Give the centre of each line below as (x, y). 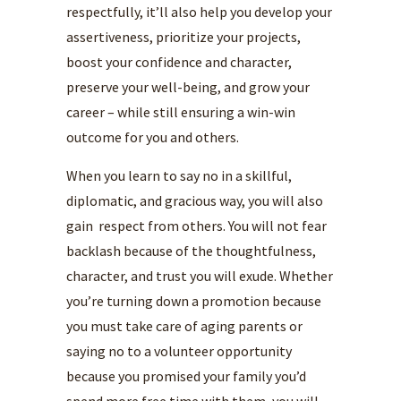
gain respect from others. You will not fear (196, 226)
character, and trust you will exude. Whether (200, 276)
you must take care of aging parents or (184, 326)
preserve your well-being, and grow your (188, 87)
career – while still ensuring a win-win (181, 112)
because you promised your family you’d (186, 376)
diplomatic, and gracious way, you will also (195, 200)
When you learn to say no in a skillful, (179, 175)
